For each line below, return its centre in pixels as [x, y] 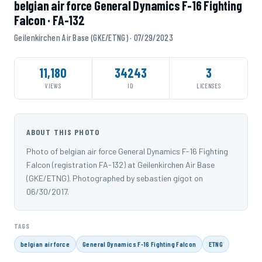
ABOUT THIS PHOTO [63, 132]
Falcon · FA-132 [49, 20]
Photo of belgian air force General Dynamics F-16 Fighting [127, 151]
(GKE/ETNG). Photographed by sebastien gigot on [115, 178]
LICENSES [209, 86]
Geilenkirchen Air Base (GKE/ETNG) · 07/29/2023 [94, 38]
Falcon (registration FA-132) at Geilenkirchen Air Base [120, 165]
